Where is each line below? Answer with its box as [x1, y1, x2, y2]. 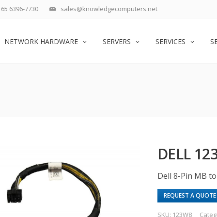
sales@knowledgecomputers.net [61, 4, 157, 13]
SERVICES [155, 37, 186, 46]
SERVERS [103, 37, 131, 46]
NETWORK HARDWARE [4, 37, 78, 46]
